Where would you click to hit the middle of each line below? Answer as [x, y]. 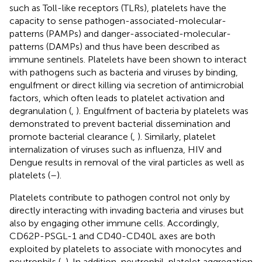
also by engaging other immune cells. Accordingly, [114, 223]
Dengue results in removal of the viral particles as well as [127, 162]
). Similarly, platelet [177, 136]
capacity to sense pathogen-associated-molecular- [118, 20]
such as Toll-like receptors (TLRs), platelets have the [118, 8]
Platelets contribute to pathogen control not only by [120, 197]
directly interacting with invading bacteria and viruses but [127, 210]
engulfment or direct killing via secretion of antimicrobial [127, 85]
